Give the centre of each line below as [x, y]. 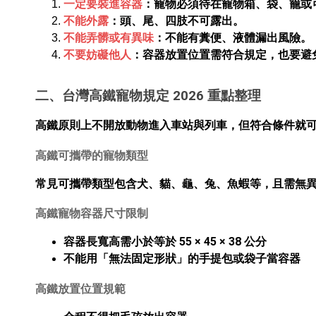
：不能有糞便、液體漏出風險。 [233, 38]
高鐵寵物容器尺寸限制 [92, 214]
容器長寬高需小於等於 [121, 242]
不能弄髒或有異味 [109, 38]
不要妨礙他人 [97, 55]
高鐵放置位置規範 [80, 289]
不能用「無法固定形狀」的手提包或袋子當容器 [182, 259]
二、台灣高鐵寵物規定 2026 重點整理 [148, 96]
